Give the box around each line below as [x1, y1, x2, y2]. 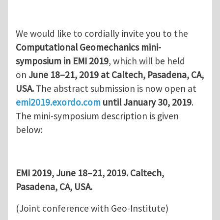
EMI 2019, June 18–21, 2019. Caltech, [16, 167, 164, 179]
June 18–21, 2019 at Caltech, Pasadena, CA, [28, 69, 204, 81]
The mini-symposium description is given [16, 110, 179, 122]
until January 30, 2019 [103, 96, 192, 109]
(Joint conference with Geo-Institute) [16, 202, 168, 215]
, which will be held [109, 55, 185, 67]
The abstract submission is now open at [34, 82, 196, 95]
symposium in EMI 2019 [16, 55, 109, 67]
